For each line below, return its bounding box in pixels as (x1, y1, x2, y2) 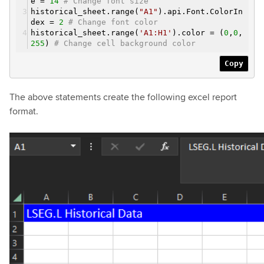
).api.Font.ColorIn (158, 6, 243, 16)
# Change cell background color (54, 38, 196, 48)
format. (9, 104, 38, 118)
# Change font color (68, 17, 158, 27)
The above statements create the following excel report (9, 90, 237, 104)
